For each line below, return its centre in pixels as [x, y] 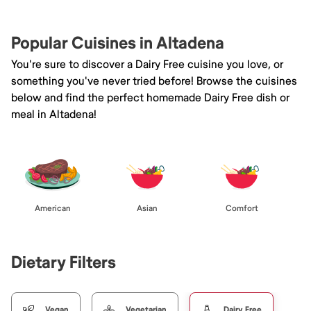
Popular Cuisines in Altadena [118, 43]
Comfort [242, 208]
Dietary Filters [64, 262]
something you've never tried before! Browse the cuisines [154, 81]
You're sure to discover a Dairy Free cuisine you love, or [147, 64]
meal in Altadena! [54, 114]
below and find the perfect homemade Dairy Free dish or [150, 98]
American [53, 208]
